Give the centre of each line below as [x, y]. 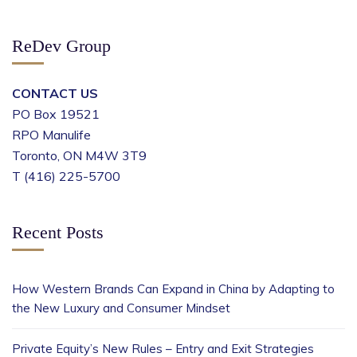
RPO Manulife [51, 135]
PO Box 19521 [56, 114]
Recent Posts [58, 232]
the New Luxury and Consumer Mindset [121, 308]
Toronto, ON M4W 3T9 [79, 155]
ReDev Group [61, 46]
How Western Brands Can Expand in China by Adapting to [173, 289]
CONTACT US [55, 93]
